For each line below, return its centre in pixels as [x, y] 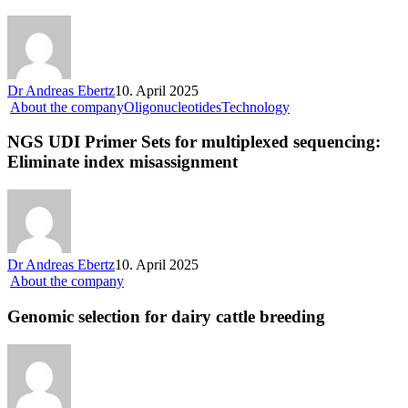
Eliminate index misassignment [122, 162]
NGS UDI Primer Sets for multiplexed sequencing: [194, 142]
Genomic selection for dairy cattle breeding [166, 316]
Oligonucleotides [173, 107]
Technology [255, 107]
